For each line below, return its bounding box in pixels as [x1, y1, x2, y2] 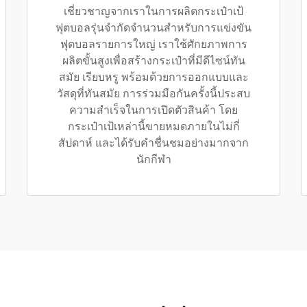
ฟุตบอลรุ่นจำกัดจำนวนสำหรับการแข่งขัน [56, 22, 251, 34]
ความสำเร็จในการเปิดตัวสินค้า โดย [69, 104, 238, 116]
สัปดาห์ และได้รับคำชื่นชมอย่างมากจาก [58, 137, 249, 149]
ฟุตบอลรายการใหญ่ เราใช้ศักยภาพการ [60, 38, 247, 50]
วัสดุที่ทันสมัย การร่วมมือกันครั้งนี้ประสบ [57, 88, 250, 99]
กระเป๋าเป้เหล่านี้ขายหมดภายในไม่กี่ [67, 121, 240, 132]
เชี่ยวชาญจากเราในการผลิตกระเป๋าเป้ [64, 5, 243, 17]
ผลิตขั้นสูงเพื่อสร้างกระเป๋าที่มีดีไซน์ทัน [62, 55, 245, 66]
